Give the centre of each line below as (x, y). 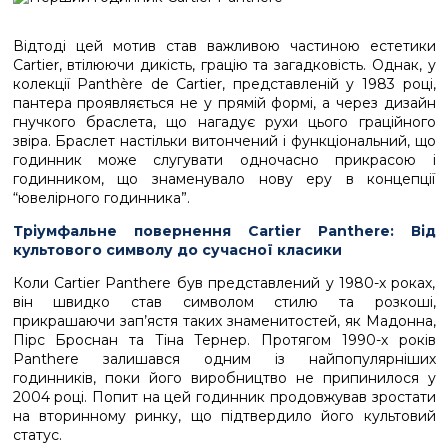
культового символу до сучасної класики (177, 250)
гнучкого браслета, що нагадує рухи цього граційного (224, 122)
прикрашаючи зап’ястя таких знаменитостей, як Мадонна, (224, 321)
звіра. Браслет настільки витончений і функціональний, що (224, 141)
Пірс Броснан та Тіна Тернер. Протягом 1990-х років (224, 340)
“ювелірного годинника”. (101, 198)
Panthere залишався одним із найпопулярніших (224, 359)
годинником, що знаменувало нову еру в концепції (224, 179)
